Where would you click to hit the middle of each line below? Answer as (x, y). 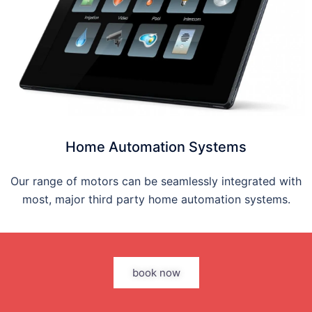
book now (156, 272)
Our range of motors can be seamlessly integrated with (156, 181)
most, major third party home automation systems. (156, 199)
